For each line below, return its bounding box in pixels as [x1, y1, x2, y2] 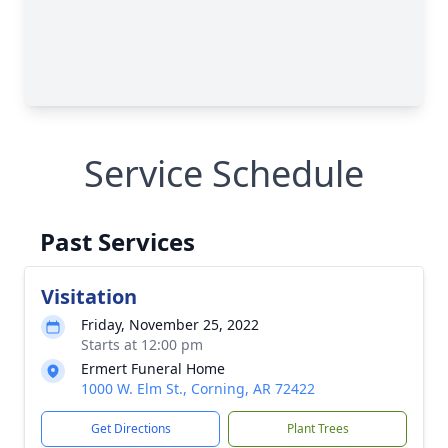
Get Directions [90, 420, 171, 437]
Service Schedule [84, 149, 364, 198]
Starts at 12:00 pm [81, 335, 203, 354]
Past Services [40, 225, 195, 258]
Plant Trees [286, 420, 349, 437]
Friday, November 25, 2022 [81, 315, 259, 334]
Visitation [41, 283, 137, 310]
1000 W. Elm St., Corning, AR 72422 [81, 379, 315, 398]
